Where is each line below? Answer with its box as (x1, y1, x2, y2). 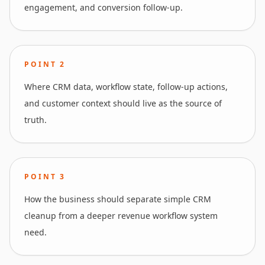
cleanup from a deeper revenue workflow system (24, 210, 218, 221)
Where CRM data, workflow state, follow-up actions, (24, 81, 228, 92)
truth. (24, 114, 47, 125)
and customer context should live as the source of (24, 98, 222, 109)
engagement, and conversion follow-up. (24, 2, 183, 13)
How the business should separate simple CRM (24, 193, 211, 205)
